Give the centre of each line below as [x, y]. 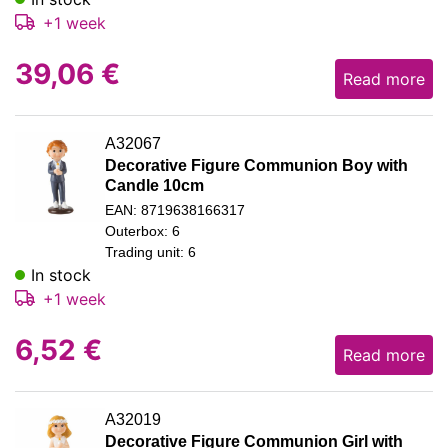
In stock [61, 274]
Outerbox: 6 [142, 230]
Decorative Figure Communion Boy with [256, 165]
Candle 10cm [154, 185]
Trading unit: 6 [150, 251]
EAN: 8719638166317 [175, 209]
